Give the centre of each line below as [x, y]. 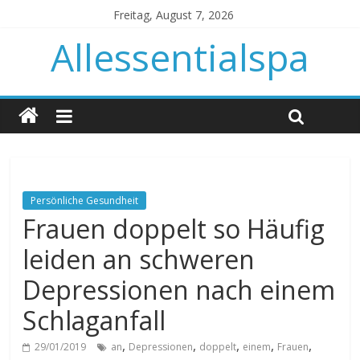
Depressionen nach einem [179, 290]
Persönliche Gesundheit [85, 200]
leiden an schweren [139, 259]
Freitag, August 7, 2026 [174, 15]
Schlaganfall [94, 320]
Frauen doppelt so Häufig [174, 229]
